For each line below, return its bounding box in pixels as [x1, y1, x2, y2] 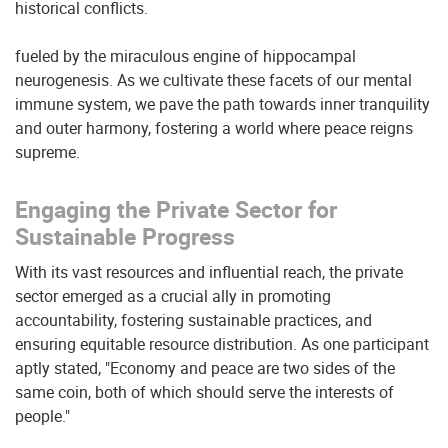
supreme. [15, 141, 80, 163]
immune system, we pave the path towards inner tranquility [15, 93, 430, 115]
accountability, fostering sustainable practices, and [15, 309, 372, 331]
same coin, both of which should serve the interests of [15, 381, 394, 403]
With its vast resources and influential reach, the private [15, 261, 403, 283]
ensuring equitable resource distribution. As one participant [15, 333, 429, 355]
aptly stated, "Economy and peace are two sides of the [15, 357, 395, 379]
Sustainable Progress [15, 221, 235, 252]
